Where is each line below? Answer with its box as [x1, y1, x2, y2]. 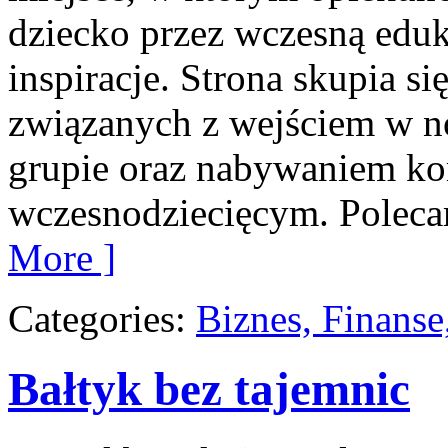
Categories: [8, 297, 196, 340]
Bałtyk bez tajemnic [8, 363, 410, 416]
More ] [8, 236, 116, 279]
